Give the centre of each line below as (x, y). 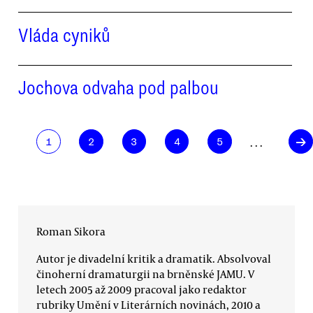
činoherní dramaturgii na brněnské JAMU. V (145, 274)
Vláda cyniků (64, 35)
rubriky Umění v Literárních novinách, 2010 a (148, 304)
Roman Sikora (71, 231)
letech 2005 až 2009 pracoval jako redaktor (141, 289)
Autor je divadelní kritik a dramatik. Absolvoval (154, 258)
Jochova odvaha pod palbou (118, 88)
